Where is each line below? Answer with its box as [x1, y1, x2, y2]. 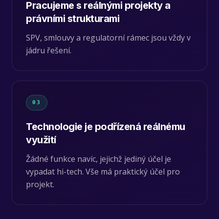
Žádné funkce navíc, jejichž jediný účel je [26, 153, 171, 164]
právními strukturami [26, 12, 119, 24]
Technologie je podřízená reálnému [26, 120, 185, 132]
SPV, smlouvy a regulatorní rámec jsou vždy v [26, 32, 191, 43]
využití [26, 133, 56, 146]
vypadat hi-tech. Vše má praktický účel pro [26, 166, 180, 177]
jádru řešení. [26, 44, 71, 56]
